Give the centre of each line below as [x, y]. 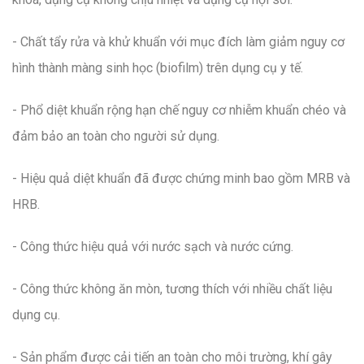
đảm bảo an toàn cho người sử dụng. [116, 136]
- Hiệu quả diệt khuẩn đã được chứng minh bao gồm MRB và [181, 179]
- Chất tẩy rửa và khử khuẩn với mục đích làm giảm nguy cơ [178, 42]
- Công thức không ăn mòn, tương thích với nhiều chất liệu [172, 289]
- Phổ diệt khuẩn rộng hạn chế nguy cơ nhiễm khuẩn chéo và [179, 110]
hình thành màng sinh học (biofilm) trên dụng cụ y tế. [158, 68]
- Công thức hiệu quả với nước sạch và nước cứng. [153, 247]
